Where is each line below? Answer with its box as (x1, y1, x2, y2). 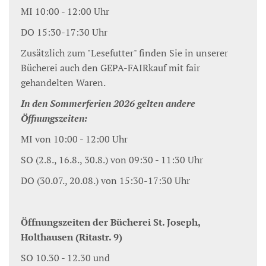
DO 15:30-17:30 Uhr (21, 26, 107, 39)
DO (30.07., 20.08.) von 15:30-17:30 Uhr (21, 174, 190, 188)
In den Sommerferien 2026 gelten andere (21, 97, 195, 110)
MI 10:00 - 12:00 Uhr (21, 5, 109, 18)
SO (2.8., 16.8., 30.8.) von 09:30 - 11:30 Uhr (21, 153, 203, 167)
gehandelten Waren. (21, 76, 107, 90)
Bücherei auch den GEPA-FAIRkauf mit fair (21, 61, 200, 75)
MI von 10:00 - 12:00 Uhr (21, 132, 128, 146)
